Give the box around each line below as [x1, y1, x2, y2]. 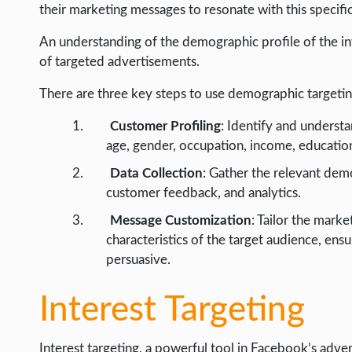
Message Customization [110, 214, 252, 228]
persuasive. [106, 253, 170, 267]
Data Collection [110, 167, 203, 181]
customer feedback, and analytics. [106, 186, 301, 200]
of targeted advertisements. [39, 55, 200, 69]
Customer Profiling [110, 119, 222, 134]
